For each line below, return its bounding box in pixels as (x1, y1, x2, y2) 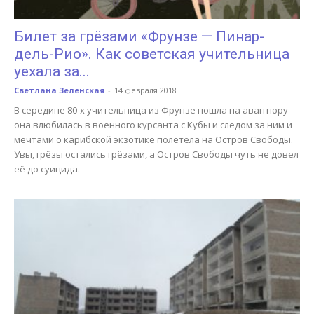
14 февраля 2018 (114, 85, 177, 96)
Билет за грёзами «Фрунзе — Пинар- (14, 28, 264, 46)
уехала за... (14, 63, 90, 81)
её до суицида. (14, 163, 80, 176)
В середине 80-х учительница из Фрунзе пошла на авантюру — (14, 104, 299, 117)
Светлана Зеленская (14, 85, 104, 96)
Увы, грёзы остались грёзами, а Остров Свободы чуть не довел (14, 148, 299, 161)
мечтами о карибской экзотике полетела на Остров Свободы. (14, 133, 293, 146)
